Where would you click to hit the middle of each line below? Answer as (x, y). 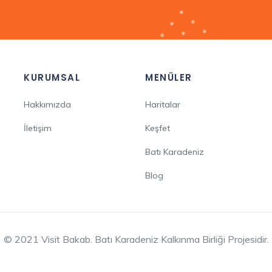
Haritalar (163, 104)
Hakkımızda (47, 104)
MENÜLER (169, 77)
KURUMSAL (52, 77)
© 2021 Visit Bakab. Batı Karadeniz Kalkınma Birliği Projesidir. (136, 239)
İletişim (38, 128)
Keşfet (158, 128)
